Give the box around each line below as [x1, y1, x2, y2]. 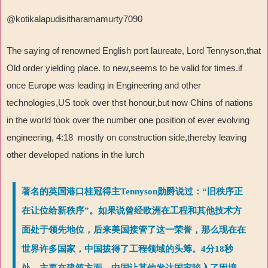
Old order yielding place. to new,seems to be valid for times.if [7, 63, 242, 74]
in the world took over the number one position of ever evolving [7, 115, 249, 126]
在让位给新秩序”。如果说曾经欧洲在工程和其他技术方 [22, 206, 242, 216]
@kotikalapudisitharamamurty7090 [7, 14, 142, 25]
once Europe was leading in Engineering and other [7, 80, 201, 91]
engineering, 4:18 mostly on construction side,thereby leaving [7, 132, 246, 143]
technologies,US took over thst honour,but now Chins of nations [7, 98, 253, 108]
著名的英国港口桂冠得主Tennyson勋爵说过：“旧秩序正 [22, 187, 243, 197]
